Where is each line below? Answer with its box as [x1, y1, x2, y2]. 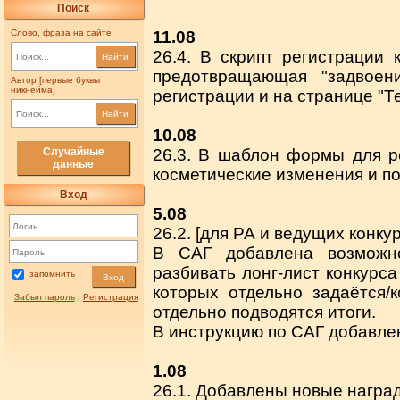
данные [53, 158, 95, 171]
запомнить [29, 269, 75, 279]
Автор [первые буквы [10, 75, 100, 86]
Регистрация [82, 292, 138, 303]
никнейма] [10, 85, 55, 96]
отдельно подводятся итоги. [152, 303, 376, 322]
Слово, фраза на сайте [10, 28, 112, 38]
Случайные [42, 146, 104, 159]
